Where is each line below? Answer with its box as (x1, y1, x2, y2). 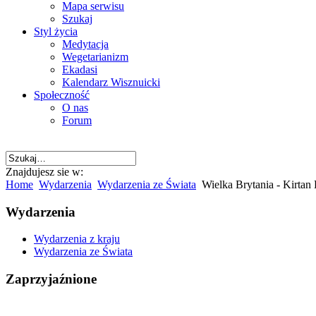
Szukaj (62, 13, 92, 25)
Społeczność (34, 89, 90, 101)
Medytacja (62, 38, 109, 50)
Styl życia (34, 25, 78, 37)
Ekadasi (62, 63, 97, 75)
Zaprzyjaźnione (6, 272, 97, 287)
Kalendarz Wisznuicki (62, 76, 160, 88)
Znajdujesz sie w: (6, 166, 83, 178)
